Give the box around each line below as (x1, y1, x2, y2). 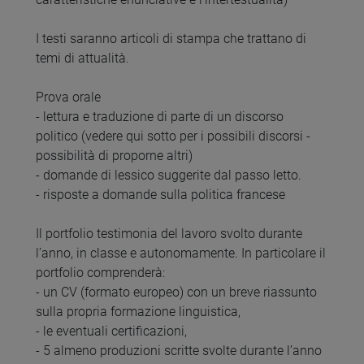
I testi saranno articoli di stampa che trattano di (36, 31, 306, 47)
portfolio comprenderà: (36, 265, 165, 281)
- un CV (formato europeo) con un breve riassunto (36, 284, 317, 301)
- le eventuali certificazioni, (36, 323, 187, 340)
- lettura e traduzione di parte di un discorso (36, 109, 284, 125)
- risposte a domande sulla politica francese (36, 187, 285, 203)
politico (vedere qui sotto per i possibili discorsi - (36, 128, 310, 145)
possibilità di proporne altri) (36, 148, 193, 164)
